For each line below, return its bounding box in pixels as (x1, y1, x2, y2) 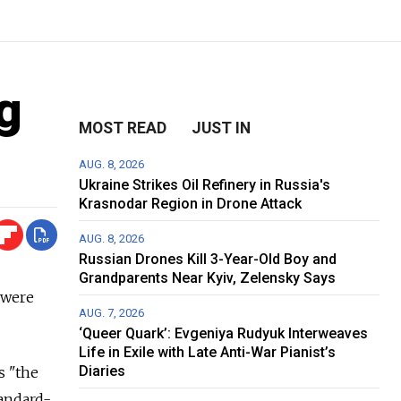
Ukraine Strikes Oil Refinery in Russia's (79, 176, 331, 194)
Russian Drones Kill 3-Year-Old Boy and (79, 251, 337, 269)
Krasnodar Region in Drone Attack (79, 195, 303, 213)
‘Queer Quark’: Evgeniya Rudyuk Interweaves (79, 325, 369, 343)
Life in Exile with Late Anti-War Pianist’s (79, 344, 337, 362)
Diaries (79, 363, 126, 380)
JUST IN (192, 119, 252, 138)
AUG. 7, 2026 (79, 306, 145, 320)
